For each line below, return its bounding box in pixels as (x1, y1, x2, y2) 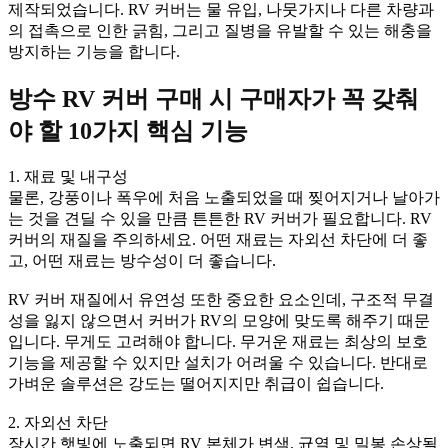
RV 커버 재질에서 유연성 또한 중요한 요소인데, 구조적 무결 (8, 290, 434, 308)
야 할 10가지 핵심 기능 (8, 117, 248, 144)
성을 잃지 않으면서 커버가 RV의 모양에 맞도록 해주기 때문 (8, 311, 430, 329)
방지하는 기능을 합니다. (8, 42, 180, 60)
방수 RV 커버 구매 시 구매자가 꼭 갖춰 (8, 85, 419, 112)
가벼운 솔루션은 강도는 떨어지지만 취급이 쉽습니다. (8, 374, 384, 392)
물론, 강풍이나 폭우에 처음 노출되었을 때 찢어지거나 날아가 (8, 188, 440, 206)
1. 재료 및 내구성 (8, 167, 128, 185)
